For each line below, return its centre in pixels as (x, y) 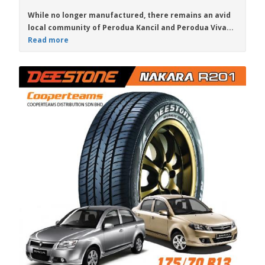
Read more (48, 40)
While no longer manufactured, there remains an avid (129, 15)
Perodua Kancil (131, 28)
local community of (65, 28)
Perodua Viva (202, 28)
